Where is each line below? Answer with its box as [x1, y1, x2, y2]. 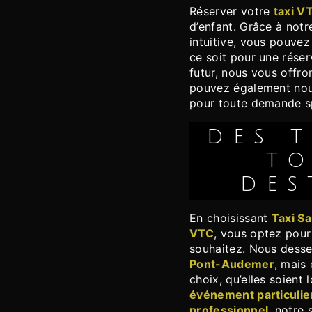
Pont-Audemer [189, 257, 274, 272]
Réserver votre [196, 4, 274, 19]
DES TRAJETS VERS [207, 126, 234, 149]
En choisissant [196, 211, 272, 226]
